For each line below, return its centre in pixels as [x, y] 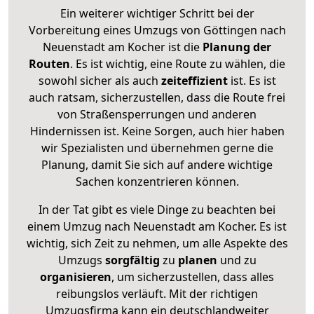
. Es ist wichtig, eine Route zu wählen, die [178, 63]
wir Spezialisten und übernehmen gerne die [157, 148]
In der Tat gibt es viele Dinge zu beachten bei [157, 209]
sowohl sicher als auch [100, 80]
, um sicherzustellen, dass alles [193, 277]
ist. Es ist [252, 80]
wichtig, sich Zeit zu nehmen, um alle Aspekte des [157, 243]
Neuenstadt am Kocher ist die [121, 47]
